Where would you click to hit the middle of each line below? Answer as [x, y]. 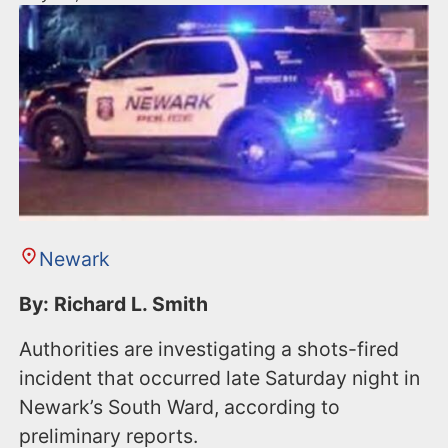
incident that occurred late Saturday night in [220, 377]
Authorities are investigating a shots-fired [209, 348]
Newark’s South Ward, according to [180, 406]
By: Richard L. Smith [116, 303]
